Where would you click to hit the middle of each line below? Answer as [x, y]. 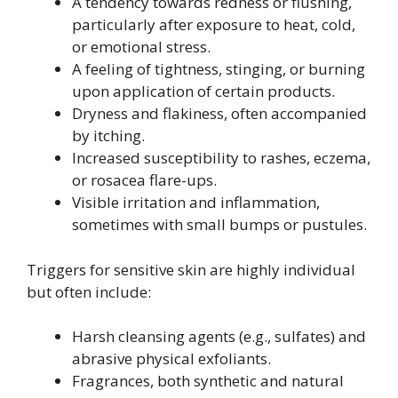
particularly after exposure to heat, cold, [214, 24]
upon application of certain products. [203, 91]
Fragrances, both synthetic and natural [208, 381]
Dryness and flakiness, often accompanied [219, 113]
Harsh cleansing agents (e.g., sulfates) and [219, 336]
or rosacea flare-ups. [144, 180]
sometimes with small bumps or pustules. [219, 224]
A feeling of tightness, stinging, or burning [219, 69]
